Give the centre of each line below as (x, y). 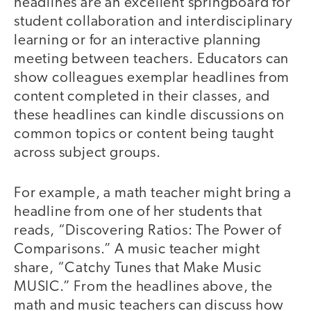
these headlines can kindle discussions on (149, 115)
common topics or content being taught (144, 134)
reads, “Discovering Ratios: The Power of (148, 231)
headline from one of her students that (138, 212)
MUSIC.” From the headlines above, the (143, 287)
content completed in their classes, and (142, 96)
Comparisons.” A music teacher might (137, 250)
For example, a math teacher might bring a (153, 194)
